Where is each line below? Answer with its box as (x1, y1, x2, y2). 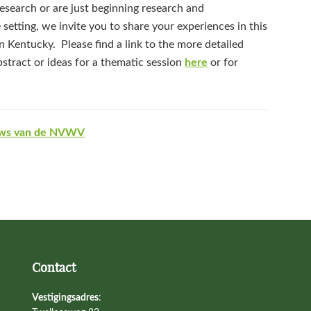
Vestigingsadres (31, 292, 99, 303)
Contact (31, 262, 76, 275)
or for (208, 56, 238, 68)
